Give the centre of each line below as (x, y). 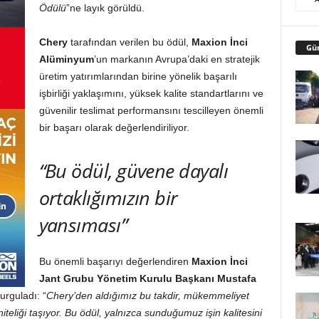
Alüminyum (66, 59)
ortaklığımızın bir (108, 198)
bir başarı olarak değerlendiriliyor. (114, 127)
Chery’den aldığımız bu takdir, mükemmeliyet (147, 296)
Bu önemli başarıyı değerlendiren (115, 261)
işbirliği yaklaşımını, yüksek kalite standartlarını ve (151, 93)
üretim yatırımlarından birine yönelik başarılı (138, 76)
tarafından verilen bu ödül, (129, 42)
